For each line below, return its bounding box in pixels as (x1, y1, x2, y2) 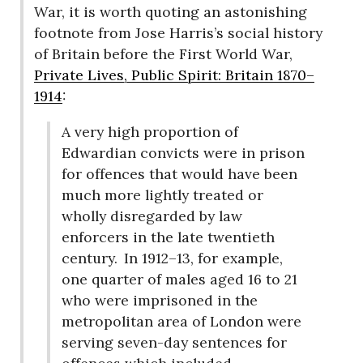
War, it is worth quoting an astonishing (34, 2, 308, 22)
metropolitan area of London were (61, 311, 301, 331)
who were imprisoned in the (61, 290, 258, 310)
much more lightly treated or (61, 185, 263, 204)
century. (61, 248, 117, 267)
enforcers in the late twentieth (61, 227, 275, 246)
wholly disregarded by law (61, 206, 242, 225)
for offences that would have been (61, 164, 297, 183)
